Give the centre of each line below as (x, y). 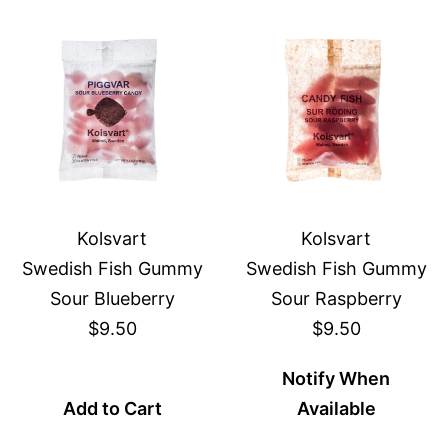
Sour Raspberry (336, 298)
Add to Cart (112, 408)
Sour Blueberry (112, 298)
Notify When (336, 378)
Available (336, 408)
